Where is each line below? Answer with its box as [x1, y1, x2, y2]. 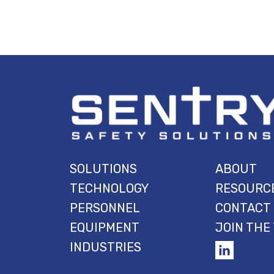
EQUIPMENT [70, 220, 139, 235]
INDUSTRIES [70, 239, 141, 254]
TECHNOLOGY [70, 180, 149, 196]
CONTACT [215, 200, 271, 215]
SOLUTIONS [70, 161, 137, 176]
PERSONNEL [70, 200, 140, 215]
